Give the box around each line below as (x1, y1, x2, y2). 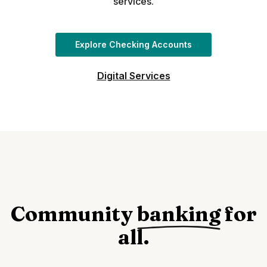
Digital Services (97, 70, 170, 82)
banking (136, 201, 221, 227)
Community (10, 201, 137, 227)
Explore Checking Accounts (75, 39, 192, 50)
